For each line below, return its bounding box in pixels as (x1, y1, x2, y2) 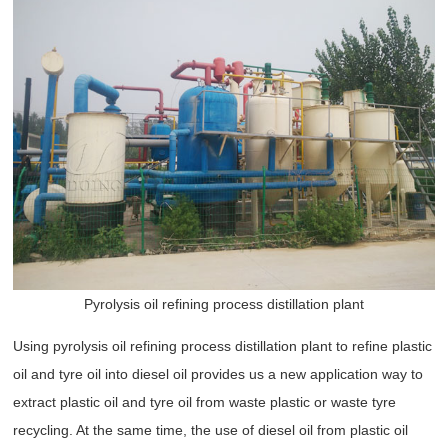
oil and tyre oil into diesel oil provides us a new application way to (13, 366, 424, 383)
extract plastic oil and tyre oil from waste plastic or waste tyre (13, 394, 397, 411)
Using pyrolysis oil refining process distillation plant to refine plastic (13, 338, 433, 355)
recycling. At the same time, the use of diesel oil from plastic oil (13, 422, 409, 439)
